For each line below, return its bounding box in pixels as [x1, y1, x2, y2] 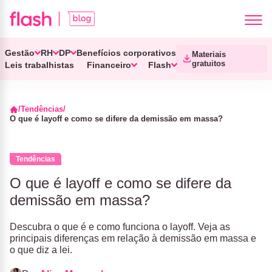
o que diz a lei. [10, 245, 72, 255]
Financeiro [86, 60, 131, 70]
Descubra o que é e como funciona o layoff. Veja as [10, 222, 230, 232]
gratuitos [192, 59, 225, 68]
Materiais [192, 50, 226, 59]
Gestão [5, 48, 35, 58]
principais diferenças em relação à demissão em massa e [10, 233, 256, 243]
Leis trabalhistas [5, 60, 74, 70]
